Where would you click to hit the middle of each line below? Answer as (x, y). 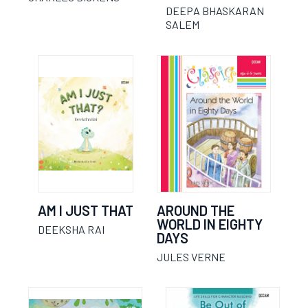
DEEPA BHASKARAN (215, 11)
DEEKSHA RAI (71, 229)
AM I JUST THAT (85, 210)
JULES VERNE (191, 257)
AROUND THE (195, 210)
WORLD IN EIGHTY (209, 224)
